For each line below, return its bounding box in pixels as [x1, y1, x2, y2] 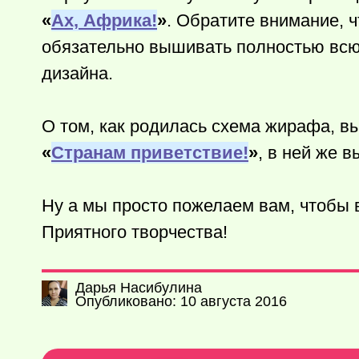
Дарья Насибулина [75, 280, 202, 296]
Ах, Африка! [51, 10, 157, 30]
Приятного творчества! [42, 222, 228, 242]
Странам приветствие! [51, 143, 248, 163]
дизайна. [42, 63, 113, 83]
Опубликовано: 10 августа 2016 [75, 293, 287, 309]
